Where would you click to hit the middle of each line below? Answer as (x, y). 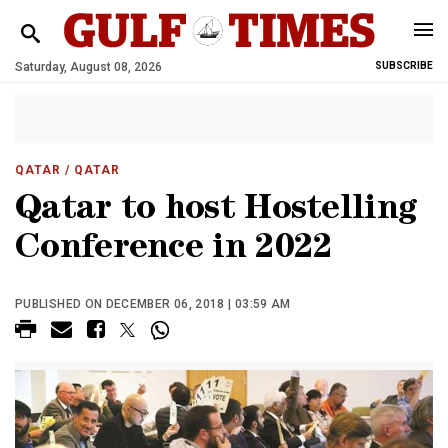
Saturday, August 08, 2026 (88, 67)
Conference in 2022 (174, 250)
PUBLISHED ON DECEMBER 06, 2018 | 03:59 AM (153, 304)
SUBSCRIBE (404, 65)
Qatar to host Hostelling (216, 211)
